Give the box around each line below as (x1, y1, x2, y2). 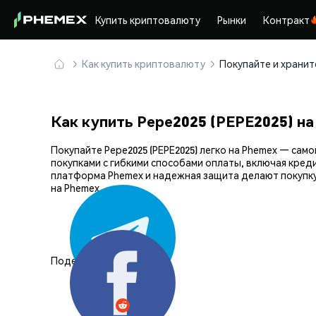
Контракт (263, 13, 310, 26)
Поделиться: (51, 253, 111, 267)
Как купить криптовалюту (82, 57, 205, 70)
